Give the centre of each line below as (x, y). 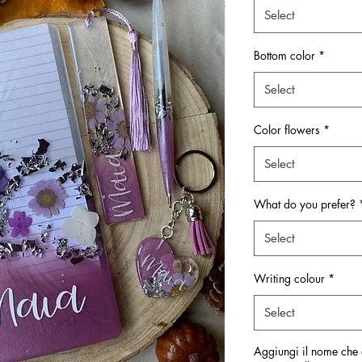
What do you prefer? (305, 204)
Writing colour (289, 278)
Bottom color (284, 55)
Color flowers (287, 130)
